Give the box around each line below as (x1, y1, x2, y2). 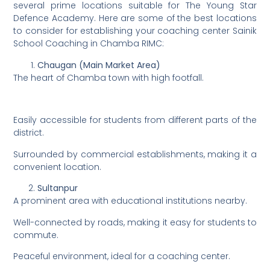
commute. (13, 228, 59, 241)
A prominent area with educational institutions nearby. (13, 195, 248, 207)
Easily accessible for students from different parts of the (13, 114, 257, 127)
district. (13, 127, 45, 139)
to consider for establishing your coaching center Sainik (13, 25, 257, 37)
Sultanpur (37, 182, 78, 195)
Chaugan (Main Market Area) (37, 58, 161, 71)
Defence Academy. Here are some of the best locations (13, 12, 257, 25)
